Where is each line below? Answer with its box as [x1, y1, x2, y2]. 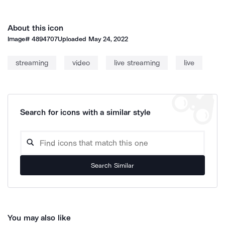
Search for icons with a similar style [20, 107, 151, 117]
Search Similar [91, 161, 134, 169]
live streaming [114, 58, 160, 67]
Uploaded [58, 35, 88, 43]
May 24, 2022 [88, 35, 129, 43]
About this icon [8, 23, 64, 33]
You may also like [8, 213, 71, 222]
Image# [8, 35, 32, 43]
